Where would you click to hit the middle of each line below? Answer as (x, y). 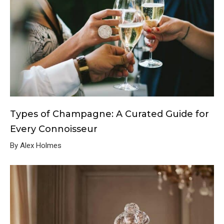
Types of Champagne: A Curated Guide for (109, 114)
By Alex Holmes (36, 146)
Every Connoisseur (54, 129)
